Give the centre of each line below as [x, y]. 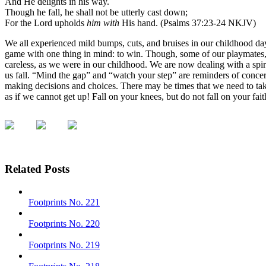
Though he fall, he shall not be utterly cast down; [96, 12]
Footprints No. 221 [64, 202]
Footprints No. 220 [64, 224]
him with [103, 23]
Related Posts [37, 169]
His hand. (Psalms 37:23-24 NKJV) [188, 23]
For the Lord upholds [46, 23]
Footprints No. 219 [64, 245]
